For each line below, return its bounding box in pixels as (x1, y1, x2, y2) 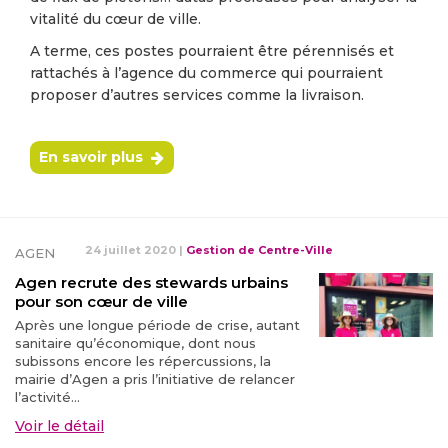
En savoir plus (39, 148, 143, 166)
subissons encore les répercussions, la (15, 353, 271, 369)
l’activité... (15, 389, 80, 405)
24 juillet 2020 (85, 243, 176, 257)
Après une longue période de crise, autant (15, 317, 300, 333)
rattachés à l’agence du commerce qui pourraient (30, 64, 383, 82)
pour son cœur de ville (15, 292, 188, 311)
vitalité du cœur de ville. (30, 10, 201, 28)
